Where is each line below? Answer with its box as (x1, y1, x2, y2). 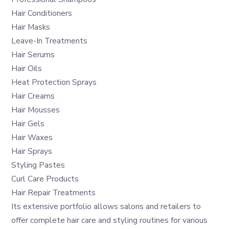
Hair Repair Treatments (11, 187, 96, 198)
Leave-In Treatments (11, 35, 88, 46)
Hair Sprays (11, 145, 53, 156)
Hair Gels (11, 118, 45, 129)
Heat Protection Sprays (11, 76, 97, 87)
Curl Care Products (11, 173, 79, 184)
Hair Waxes (11, 131, 53, 143)
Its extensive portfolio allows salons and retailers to (11, 200, 201, 212)
